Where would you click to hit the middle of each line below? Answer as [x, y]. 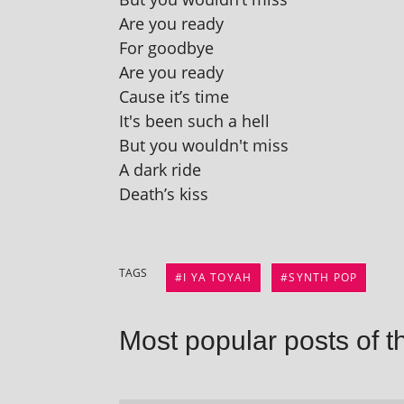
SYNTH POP [323, 278]
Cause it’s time [174, 97]
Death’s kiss [164, 194]
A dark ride [160, 170]
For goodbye [166, 48]
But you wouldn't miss [204, 146]
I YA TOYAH [218, 278]
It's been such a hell [194, 121]
